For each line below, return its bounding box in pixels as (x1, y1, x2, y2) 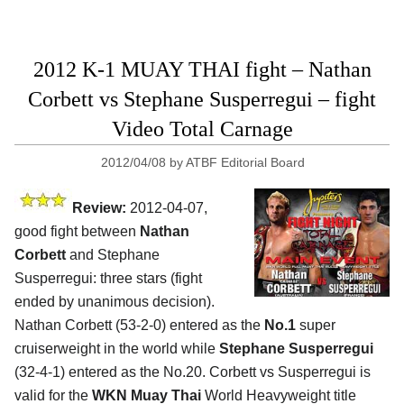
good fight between (14, 224, 140, 240)
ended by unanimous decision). (14, 294, 215, 310)
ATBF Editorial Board (186, 155, 306, 170)
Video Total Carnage (111, 117, 293, 142)
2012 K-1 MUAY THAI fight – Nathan (32, 58, 372, 82)
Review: (72, 200, 126, 216)
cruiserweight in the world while (14, 341, 219, 357)
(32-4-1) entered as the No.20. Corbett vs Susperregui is (14, 364, 371, 381)
